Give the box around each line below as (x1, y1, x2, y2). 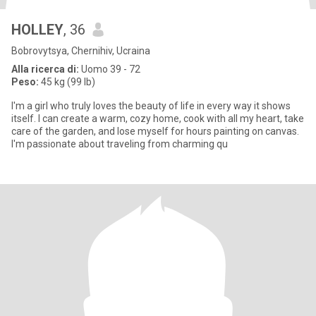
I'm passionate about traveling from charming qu (11, 138, 228, 150)
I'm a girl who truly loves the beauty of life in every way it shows (11, 100, 291, 111)
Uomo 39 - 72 (79, 63, 140, 75)
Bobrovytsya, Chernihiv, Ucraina (11, 45, 150, 56)
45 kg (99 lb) (39, 76, 95, 87)
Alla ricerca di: (11, 63, 79, 75)
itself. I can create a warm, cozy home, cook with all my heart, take (11, 113, 304, 124)
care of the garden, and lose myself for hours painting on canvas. (11, 126, 299, 137)
